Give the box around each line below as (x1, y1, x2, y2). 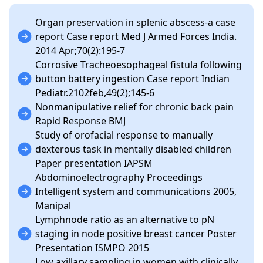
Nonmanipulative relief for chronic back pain (35, 100, 234, 113)
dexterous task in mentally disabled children (35, 143, 231, 156)
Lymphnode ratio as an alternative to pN (35, 213, 214, 226)
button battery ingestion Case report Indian (35, 72, 230, 85)
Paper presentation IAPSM (35, 157, 153, 170)
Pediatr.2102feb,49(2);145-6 (35, 86, 154, 99)
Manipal (35, 199, 71, 212)
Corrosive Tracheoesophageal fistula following (35, 58, 242, 71)
